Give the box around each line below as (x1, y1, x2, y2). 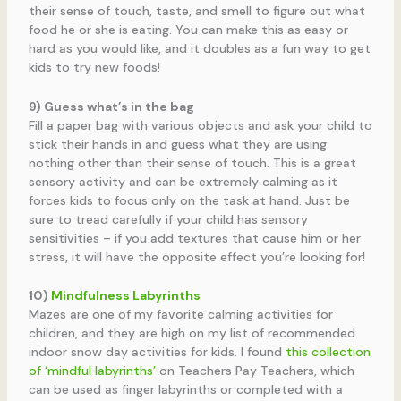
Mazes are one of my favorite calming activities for (28, 306, 333, 323)
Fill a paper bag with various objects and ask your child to (28, 116, 372, 133)
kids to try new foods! (28, 59, 160, 76)
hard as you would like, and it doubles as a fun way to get (28, 40, 371, 57)
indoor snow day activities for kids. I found (28, 344, 286, 361)
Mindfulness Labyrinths (50, 287, 200, 304)
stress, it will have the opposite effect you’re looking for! (28, 248, 365, 265)
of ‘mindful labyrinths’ (28, 363, 156, 380)
